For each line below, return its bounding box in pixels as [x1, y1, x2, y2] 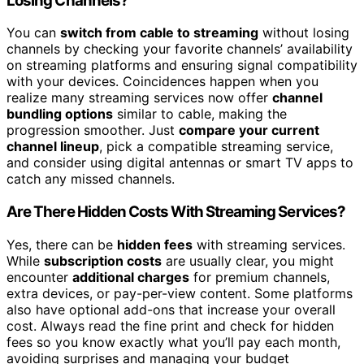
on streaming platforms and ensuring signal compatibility [6, 57, 357, 74]
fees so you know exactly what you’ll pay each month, [6, 333, 340, 350]
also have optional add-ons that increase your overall [6, 301, 336, 318]
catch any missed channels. [6, 171, 175, 188]
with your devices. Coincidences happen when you [6, 73, 318, 90]
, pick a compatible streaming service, [99, 138, 333, 155]
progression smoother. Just [6, 122, 179, 139]
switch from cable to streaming [60, 24, 258, 41]
